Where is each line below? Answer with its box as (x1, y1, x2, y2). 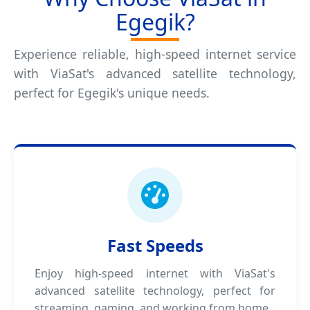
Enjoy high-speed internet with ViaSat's (35, 266, 275, 281)
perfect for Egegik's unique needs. (14, 84, 210, 101)
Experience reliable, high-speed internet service (14, 46, 296, 62)
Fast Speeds (107, 234, 203, 257)
